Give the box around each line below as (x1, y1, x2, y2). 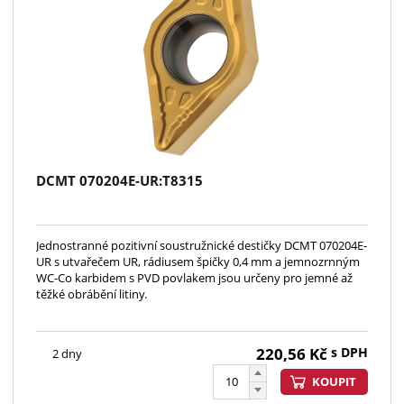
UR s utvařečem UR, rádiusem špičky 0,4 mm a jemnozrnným (36, 252, 360, 270)
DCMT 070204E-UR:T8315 (36, 170, 203, 189)
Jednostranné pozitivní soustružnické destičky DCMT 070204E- (36, 236, 367, 253)
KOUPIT (312, 373, 356, 390)
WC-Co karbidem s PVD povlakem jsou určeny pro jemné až (36, 269, 353, 286)
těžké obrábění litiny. (36, 285, 147, 302)
